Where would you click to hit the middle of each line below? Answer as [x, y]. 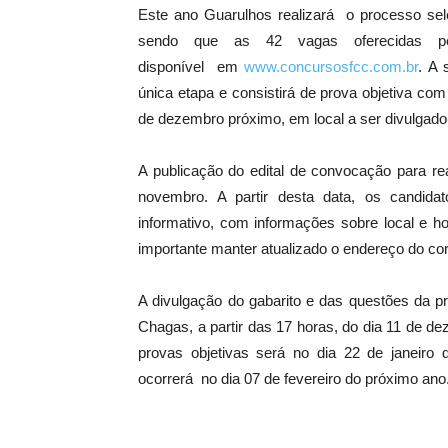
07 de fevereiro [292, 379]
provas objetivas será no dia [241, 353]
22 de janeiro [389, 353]
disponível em [191, 67]
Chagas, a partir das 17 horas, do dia [262, 327]
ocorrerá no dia [191, 379]
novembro [171, 197]
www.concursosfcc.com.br [331, 67]
